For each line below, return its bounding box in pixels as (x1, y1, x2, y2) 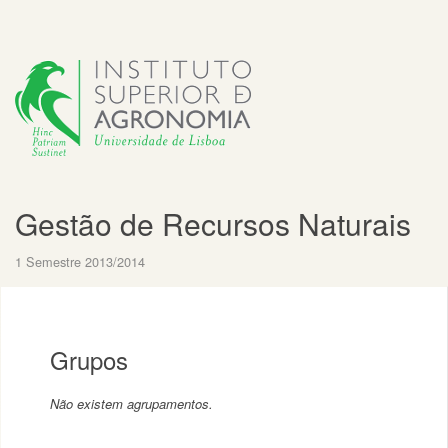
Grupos (50, 342, 128, 377)
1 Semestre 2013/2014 (15, 252, 145, 271)
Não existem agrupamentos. (50, 394, 213, 413)
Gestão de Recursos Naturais (15, 202, 411, 245)
